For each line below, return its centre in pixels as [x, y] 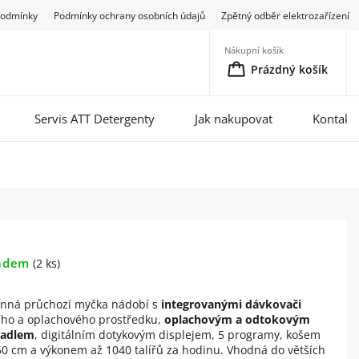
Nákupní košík [254, 50]
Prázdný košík [289, 69]
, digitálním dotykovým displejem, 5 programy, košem [177, 335]
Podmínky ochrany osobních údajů [130, 15]
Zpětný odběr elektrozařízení [286, 15]
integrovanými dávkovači [231, 304]
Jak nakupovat [234, 119]
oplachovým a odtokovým [237, 319]
